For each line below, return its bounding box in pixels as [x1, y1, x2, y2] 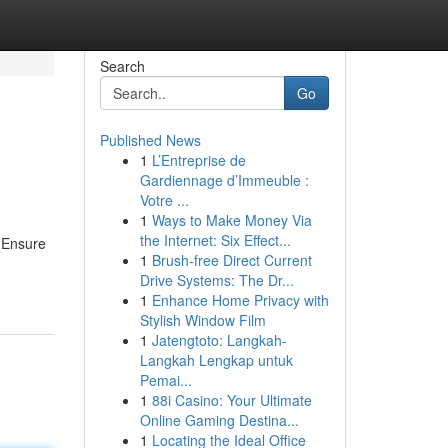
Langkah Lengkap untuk [139, 350, 293, 370]
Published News [99, 130, 201, 150]
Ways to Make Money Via [151, 210, 312, 230]
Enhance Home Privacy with [151, 290, 329, 310]
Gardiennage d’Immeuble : [139, 170, 309, 190]
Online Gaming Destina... [139, 410, 299, 430]
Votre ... [139, 190, 189, 210]
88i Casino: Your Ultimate [151, 390, 312, 410]
